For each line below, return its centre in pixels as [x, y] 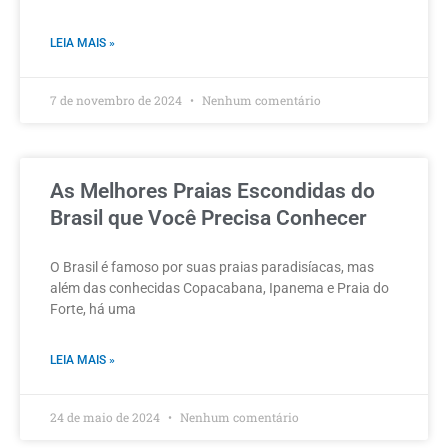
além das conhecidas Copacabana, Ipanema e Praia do [219, 288]
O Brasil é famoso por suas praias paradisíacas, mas [212, 267]
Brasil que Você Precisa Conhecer [208, 218]
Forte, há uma [93, 309]
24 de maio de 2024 [106, 417]
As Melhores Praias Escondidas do [212, 191]
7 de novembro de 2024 [117, 100]
